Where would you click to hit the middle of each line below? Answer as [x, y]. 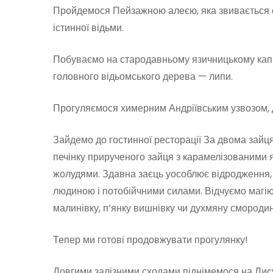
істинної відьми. [88, 27]
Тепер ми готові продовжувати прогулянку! [151, 239]
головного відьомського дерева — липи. [143, 76]
